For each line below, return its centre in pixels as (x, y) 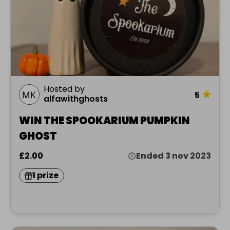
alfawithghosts (76, 99)
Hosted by (64, 89)
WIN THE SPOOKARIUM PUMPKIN (104, 121)
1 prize (45, 176)
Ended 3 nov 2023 (174, 156)
